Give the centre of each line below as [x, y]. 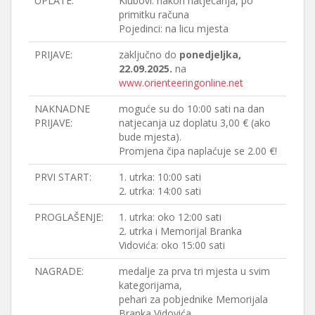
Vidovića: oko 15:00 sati [172, 245]
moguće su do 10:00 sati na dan [192, 108]
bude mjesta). [150, 136]
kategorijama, [150, 285]
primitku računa [154, 14]
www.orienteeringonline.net [181, 82]
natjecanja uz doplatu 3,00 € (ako [195, 122]
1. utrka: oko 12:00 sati [170, 217]
